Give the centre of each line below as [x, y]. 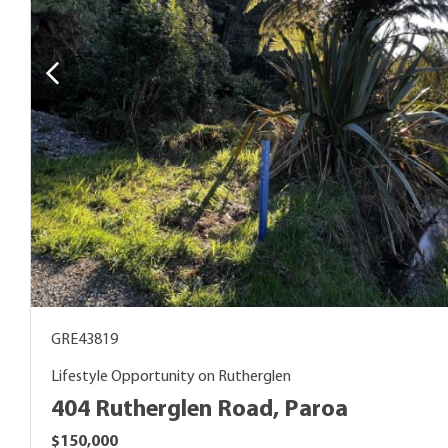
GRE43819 [84, 339]
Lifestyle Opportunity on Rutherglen [171, 376]
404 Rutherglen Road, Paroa [199, 409]
